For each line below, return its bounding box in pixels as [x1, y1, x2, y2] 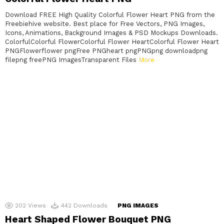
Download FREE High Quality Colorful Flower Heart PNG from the [5, 11, 215, 19]
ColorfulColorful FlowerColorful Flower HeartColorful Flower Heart [5, 38, 219, 46]
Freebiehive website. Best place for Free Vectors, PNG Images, [5, 20, 204, 28]
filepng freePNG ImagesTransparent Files [5, 56, 138, 64]
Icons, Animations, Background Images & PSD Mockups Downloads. [5, 29, 218, 37]
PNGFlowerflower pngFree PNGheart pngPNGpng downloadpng [5, 47, 207, 55]
